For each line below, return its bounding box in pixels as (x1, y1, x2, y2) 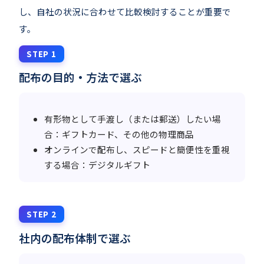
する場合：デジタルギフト (44, 159, 151, 171)
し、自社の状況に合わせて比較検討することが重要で (19, 5, 231, 18)
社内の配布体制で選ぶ (19, 229, 131, 246)
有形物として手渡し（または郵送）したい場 (44, 113, 222, 126)
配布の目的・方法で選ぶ (19, 69, 142, 85)
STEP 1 (27, 48, 57, 60)
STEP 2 (27, 208, 57, 220)
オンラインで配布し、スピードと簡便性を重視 (44, 143, 230, 156)
